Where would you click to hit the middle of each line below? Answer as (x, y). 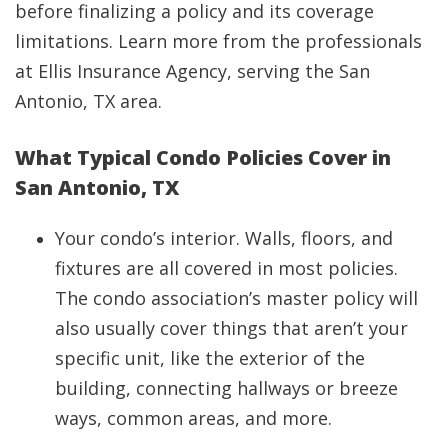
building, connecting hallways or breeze (226, 388)
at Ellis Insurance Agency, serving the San (192, 71)
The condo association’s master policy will (236, 298)
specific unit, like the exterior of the (210, 358)
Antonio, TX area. (88, 101)
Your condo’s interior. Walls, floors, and (224, 238)
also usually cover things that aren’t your (231, 328)
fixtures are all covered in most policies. (226, 268)
